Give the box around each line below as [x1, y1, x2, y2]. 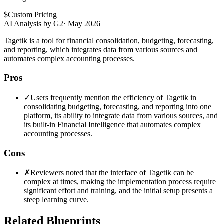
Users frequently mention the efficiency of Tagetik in [30, 93, 196, 102]
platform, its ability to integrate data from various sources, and [24, 111, 218, 120]
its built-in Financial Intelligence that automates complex [24, 120, 201, 129]
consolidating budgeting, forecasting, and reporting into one [24, 102, 211, 111]
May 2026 [68, 19, 100, 28]
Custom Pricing [8, 10, 57, 19]
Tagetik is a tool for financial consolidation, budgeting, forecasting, [4, 36, 214, 45]
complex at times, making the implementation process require [24, 177, 216, 186]
